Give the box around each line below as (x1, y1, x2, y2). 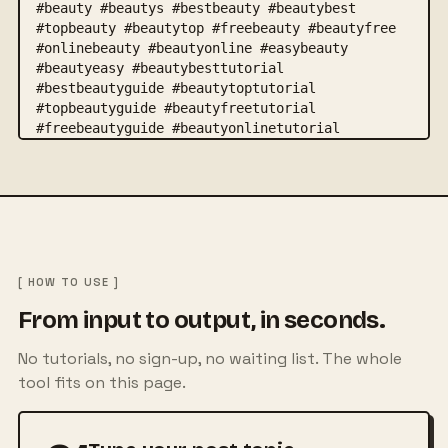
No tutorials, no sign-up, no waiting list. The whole (17, 348, 402, 370)
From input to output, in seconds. (17, 306, 386, 335)
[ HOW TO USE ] (17, 275, 120, 290)
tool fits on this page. (17, 372, 186, 394)
